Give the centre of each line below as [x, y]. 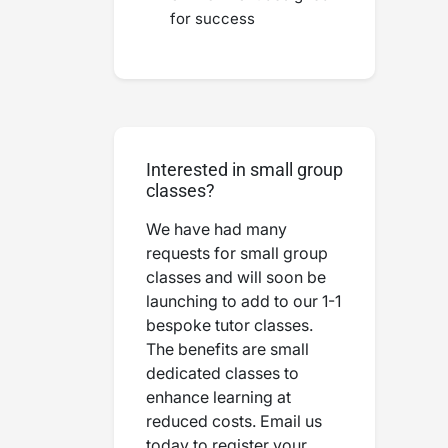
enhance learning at [218, 397]
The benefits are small [227, 349]
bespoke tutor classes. [229, 325]
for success [212, 18]
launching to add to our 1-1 [243, 301]
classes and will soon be [236, 277]
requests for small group [237, 253]
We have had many [216, 229]
